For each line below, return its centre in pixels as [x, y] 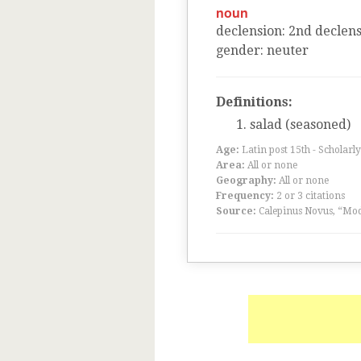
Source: [236, 211]
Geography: [246, 180]
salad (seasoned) [300, 124]
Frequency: [245, 196]
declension [249, 31]
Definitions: [254, 102]
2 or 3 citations [311, 196]
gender [238, 50]
